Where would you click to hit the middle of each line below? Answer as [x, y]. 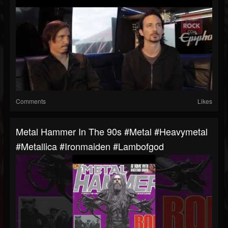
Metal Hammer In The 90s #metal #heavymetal [112, 132]
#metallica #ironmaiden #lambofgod [90, 146]
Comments [31, 101]
